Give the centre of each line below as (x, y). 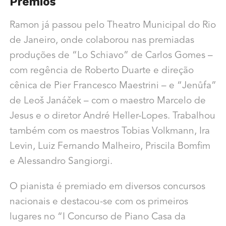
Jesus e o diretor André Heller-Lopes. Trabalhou (112, 116)
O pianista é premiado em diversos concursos (107, 187)
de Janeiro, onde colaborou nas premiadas (102, 40)
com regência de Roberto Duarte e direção (101, 71)
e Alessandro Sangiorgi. (61, 161)
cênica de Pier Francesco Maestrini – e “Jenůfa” (113, 86)
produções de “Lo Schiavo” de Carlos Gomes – (111, 55)
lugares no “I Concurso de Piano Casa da (97, 217)
